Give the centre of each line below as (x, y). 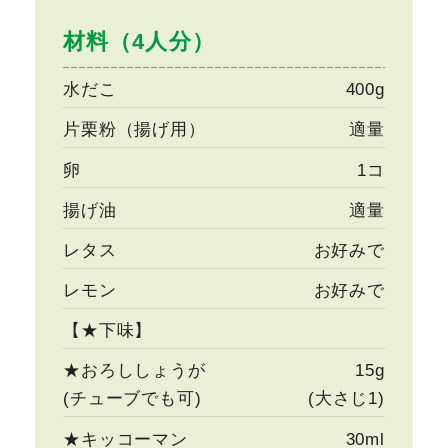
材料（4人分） (139, 41)
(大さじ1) (346, 399)
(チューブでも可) (132, 399)
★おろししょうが (134, 371)
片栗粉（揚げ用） (134, 130)
